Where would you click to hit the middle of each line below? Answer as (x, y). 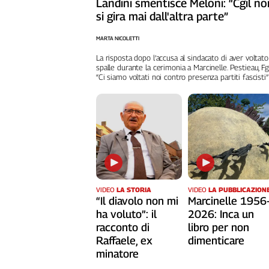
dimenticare (216, 241)
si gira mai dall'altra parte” (162, 17)
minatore (117, 254)
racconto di (123, 228)
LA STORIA (134, 190)
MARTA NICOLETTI (118, 38)
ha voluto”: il (126, 214)
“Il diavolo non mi (137, 201)
